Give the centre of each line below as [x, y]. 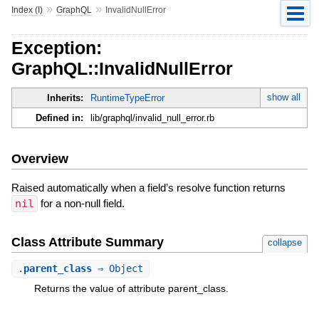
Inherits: [65, 98]
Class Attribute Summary [87, 242]
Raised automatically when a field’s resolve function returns [148, 187]
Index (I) [27, 10]
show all [284, 98]
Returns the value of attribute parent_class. [131, 288]
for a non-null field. [81, 203]
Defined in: [59, 118]
